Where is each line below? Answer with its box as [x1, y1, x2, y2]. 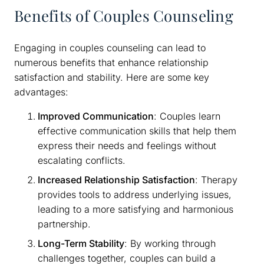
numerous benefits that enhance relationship [14, 56, 209, 68]
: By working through [124, 237, 216, 249]
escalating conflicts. [38, 154, 126, 166]
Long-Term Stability [38, 237, 124, 249]
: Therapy [195, 173, 237, 186]
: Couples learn [154, 110, 220, 122]
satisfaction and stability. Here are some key [14, 71, 209, 83]
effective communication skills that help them [38, 124, 236, 137]
